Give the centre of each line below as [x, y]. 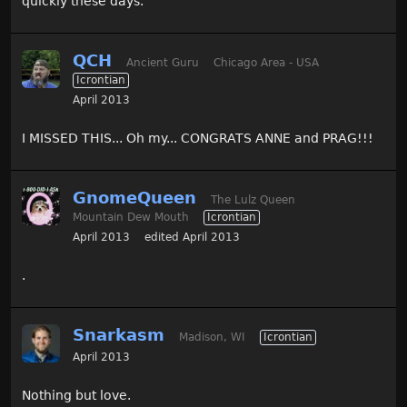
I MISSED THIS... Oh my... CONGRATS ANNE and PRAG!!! [198, 138]
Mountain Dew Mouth [131, 217]
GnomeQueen [134, 197]
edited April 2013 [192, 237]
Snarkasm [119, 334]
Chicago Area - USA [266, 62]
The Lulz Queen [253, 199]
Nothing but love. [76, 395]
